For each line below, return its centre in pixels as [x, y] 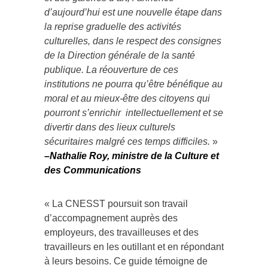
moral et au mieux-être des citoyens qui [127, 98]
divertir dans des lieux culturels [110, 127]
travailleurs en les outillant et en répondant [134, 246]
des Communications [93, 170]
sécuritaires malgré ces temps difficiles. [127, 141]
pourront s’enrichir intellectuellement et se [134, 112]
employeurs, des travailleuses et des [121, 232]
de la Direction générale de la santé [120, 55]
